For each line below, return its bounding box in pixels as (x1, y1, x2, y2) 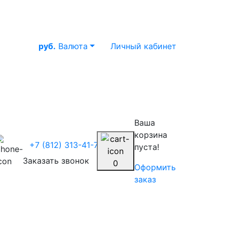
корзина (134, 130, 168, 140)
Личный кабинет (110, 41, 176, 51)
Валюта (58, 41, 88, 51)
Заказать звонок (23, 156, 89, 166)
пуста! (134, 142, 160, 152)
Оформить (134, 162, 176, 172)
